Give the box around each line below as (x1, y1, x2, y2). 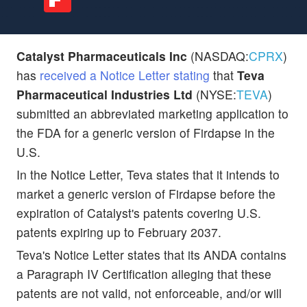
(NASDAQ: (187, 47, 249, 64)
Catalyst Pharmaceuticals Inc (16, 47, 187, 64)
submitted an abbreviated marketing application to (16, 104, 288, 122)
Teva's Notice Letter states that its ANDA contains (16, 245, 286, 263)
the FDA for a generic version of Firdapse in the (16, 123, 275, 141)
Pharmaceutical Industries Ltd (16, 85, 193, 103)
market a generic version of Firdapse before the (16, 184, 275, 202)
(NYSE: (193, 85, 236, 103)
